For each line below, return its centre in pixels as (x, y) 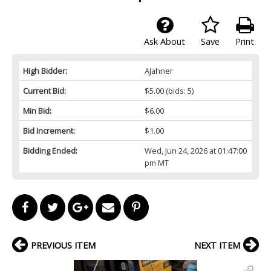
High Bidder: (45, 70)
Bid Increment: (49, 130)
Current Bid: (44, 90)
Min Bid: (37, 110)
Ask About (165, 41)
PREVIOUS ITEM (63, 245)
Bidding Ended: (50, 150)
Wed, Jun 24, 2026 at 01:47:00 (195, 150)
